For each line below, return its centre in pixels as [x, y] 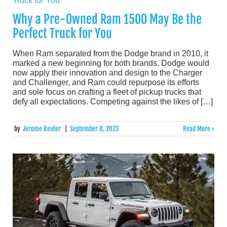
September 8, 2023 [94, 128]
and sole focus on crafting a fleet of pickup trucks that [107, 92]
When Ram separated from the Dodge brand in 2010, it [110, 54]
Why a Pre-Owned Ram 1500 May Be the [107, 20]
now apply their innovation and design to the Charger [107, 73]
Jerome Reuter [42, 128]
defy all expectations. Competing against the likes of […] [113, 102]
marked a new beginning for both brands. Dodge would [111, 63]
